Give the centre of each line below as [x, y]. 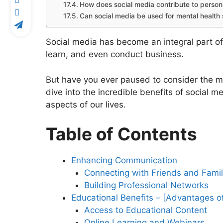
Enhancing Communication [124, 161]
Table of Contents [121, 134]
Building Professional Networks [146, 185]
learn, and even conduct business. [115, 55]
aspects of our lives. [86, 104]
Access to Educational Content [145, 210]
